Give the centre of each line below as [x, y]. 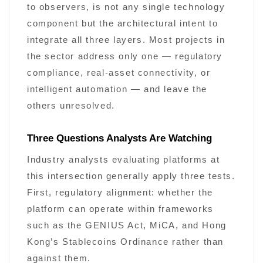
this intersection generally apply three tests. [131, 176]
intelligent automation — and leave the [117, 90]
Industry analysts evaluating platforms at [124, 160]
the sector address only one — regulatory [125, 57]
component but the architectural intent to [123, 24]
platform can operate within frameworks [120, 209]
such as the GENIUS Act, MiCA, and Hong [127, 226]
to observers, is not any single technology [126, 7]
